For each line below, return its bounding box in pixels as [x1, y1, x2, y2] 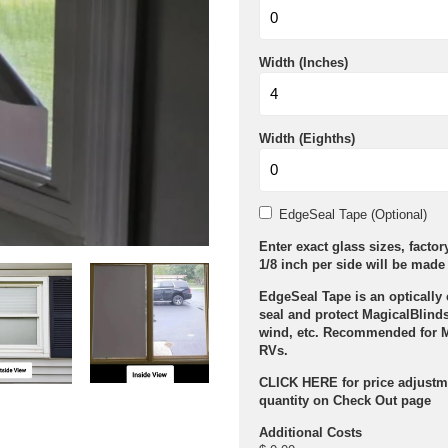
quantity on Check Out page [259, 393, 431, 408]
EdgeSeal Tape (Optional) [279, 207, 427, 222]
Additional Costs [259, 425, 362, 440]
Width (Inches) [259, 55, 348, 70]
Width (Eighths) [259, 131, 355, 146]
